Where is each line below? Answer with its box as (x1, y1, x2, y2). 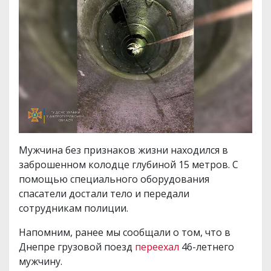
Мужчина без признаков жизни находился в (19, 143, 228, 157)
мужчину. (19, 254, 65, 268)
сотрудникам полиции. (19, 201, 128, 215)
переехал (135, 240, 179, 253)
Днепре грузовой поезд (19, 240, 135, 253)
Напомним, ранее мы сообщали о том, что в (19, 225, 230, 239)
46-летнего (179, 240, 234, 253)
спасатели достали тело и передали (19, 186, 189, 200)
